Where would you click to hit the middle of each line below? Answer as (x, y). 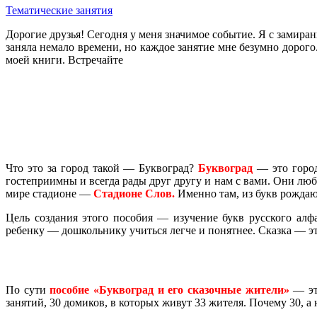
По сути (28, 290)
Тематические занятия (59, 10)
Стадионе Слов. (134, 193)
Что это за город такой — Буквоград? (102, 168)
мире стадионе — (50, 193)
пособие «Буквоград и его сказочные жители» (169, 290)
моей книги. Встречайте (64, 59)
